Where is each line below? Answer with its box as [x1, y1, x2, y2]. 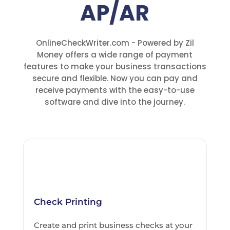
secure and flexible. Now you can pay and [32, 73, 198, 84]
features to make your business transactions [23, 61, 206, 72]
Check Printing [33, 197, 102, 207]
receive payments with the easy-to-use [35, 85, 195, 96]
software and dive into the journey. [45, 97, 185, 108]
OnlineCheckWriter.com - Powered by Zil [35, 37, 194, 49]
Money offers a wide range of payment [37, 49, 193, 61]
